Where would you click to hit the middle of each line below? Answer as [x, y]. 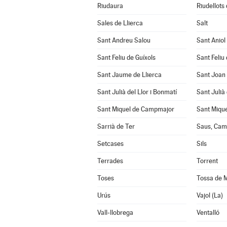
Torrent [207, 161]
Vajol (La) [210, 195]
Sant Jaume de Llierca [129, 75]
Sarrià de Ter [116, 126]
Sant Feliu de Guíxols [126, 58]
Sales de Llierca [120, 23]
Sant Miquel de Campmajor [136, 109]
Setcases [110, 144]
